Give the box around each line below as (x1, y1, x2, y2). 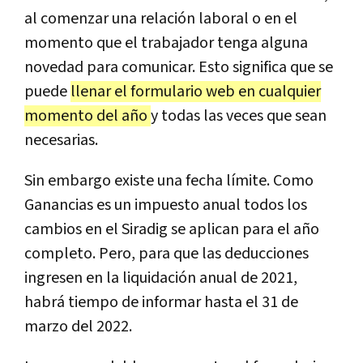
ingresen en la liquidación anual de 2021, (24, 267, 297, 288)
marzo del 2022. (24, 315, 132, 337)
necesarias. (24, 129, 98, 151)
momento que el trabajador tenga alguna (24, 32, 308, 53)
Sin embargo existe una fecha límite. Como (24, 169, 314, 191)
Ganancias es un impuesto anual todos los (24, 194, 307, 216)
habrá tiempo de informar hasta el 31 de (24, 291, 298, 313)
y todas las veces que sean (151, 105, 327, 126)
